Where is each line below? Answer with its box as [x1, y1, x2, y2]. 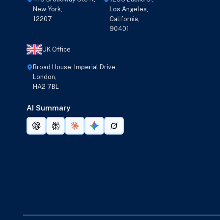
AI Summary [26, 104, 70, 112]
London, [32, 73, 56, 81]
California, [110, 15, 140, 23]
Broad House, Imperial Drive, [32, 63, 117, 71]
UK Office [42, 46, 71, 54]
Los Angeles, [110, 5, 149, 13]
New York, [32, 5, 62, 13]
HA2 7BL [32, 83, 59, 90]
